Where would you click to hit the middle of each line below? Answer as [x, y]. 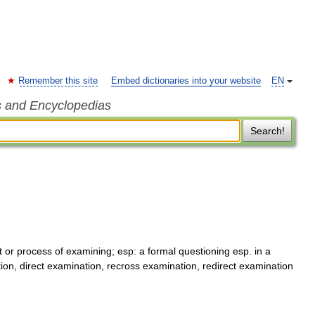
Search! [267, 131]
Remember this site [58, 81]
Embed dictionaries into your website [186, 81]
